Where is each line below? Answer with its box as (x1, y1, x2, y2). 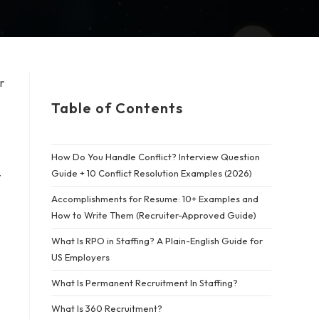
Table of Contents (51, 99, 184, 117)
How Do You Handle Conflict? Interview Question (51, 151, 261, 162)
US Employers (51, 251, 110, 263)
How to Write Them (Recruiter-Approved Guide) (51, 209, 257, 221)
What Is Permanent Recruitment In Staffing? (51, 277, 239, 288)
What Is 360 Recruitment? (51, 303, 163, 314)
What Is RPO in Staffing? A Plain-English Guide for (51, 235, 263, 246)
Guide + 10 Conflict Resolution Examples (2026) (51, 167, 253, 179)
